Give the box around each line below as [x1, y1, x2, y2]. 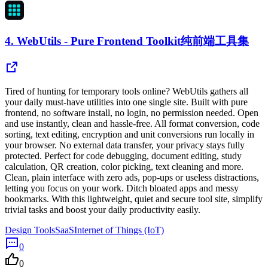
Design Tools [5, 225, 55, 236]
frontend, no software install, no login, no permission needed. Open [5, 108, 258, 118]
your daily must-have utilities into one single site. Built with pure [5, 97, 248, 108]
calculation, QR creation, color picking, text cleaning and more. [5, 162, 243, 172]
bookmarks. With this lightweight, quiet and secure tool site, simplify [5, 194, 263, 205]
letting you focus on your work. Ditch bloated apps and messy [5, 183, 239, 194]
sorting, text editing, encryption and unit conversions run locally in [5, 129, 254, 140]
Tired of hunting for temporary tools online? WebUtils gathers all [5, 86, 248, 97]
